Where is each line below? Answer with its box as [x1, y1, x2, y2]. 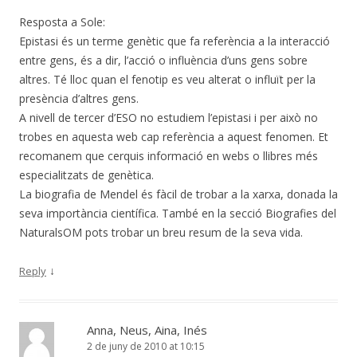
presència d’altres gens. [19, 90, 139, 106]
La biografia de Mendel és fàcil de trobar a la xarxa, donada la [19, 186, 338, 202]
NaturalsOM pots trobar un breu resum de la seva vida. [19, 224, 303, 240]
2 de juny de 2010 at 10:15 [87, 339, 205, 353]
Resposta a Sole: [19, 14, 105, 29]
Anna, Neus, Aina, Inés [87, 321, 207, 338]
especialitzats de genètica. [19, 167, 154, 182]
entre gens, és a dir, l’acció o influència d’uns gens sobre [19, 52, 308, 68]
